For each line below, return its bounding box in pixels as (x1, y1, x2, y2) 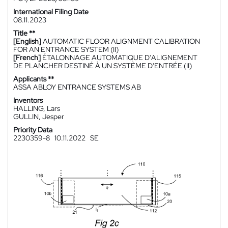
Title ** (13, 28, 35, 38)
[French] (13, 53, 41, 62)
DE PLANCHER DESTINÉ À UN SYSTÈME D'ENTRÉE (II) (13, 61, 192, 70)
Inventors (13, 96, 43, 105)
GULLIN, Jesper (13, 112, 64, 121)
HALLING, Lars (13, 104, 60, 113)
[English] (13, 37, 41, 46)
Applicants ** (13, 74, 54, 83)
